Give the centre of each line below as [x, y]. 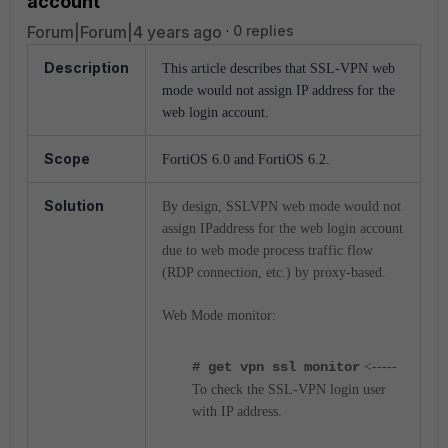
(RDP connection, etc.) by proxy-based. [274, 272]
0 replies [263, 30]
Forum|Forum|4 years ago [124, 32]
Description [86, 67]
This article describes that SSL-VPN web [278, 68]
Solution [74, 205]
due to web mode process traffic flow [267, 250]
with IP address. [237, 411]
